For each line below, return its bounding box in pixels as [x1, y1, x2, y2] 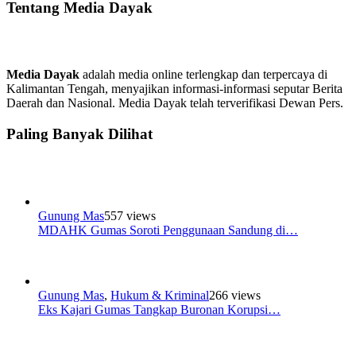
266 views [209, 288, 261, 302]
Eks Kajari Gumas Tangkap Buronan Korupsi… [38, 302, 281, 316]
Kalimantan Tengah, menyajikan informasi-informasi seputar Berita [6, 82, 342, 96]
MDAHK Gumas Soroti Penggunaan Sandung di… [38, 222, 298, 237]
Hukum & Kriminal [110, 288, 209, 302]
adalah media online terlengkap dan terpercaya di [79, 68, 327, 82]
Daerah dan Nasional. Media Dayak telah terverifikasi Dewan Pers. [6, 96, 343, 110]
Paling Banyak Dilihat [6, 126, 153, 143]
